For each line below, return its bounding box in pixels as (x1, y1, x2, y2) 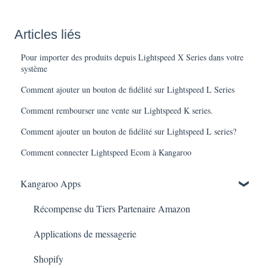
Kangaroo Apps (20, 177, 81, 190)
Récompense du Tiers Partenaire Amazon (33, 202, 190, 215)
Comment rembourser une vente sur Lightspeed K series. (21, 104, 214, 116)
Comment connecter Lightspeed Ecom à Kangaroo (21, 146, 192, 158)
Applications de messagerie (33, 227, 136, 240)
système (21, 62, 48, 74)
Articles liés (14, 26, 81, 42)
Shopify (33, 252, 63, 266)
